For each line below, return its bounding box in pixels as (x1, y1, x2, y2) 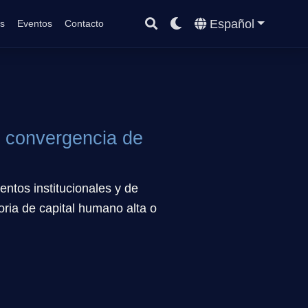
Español (209, 16, 254, 31)
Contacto (65, 18, 104, 29)
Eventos (17, 18, 53, 29)
